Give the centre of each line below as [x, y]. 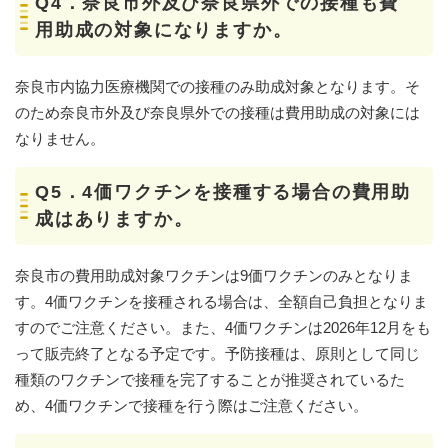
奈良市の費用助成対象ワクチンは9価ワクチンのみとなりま [214, 276]
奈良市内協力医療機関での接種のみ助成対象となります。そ [217, 87]
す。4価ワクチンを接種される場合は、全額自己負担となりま [221, 302]
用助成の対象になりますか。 [164, 30]
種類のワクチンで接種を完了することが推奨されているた [210, 380]
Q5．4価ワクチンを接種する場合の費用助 [223, 192]
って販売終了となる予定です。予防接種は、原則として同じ [217, 354]
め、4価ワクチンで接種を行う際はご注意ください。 [191, 406]
